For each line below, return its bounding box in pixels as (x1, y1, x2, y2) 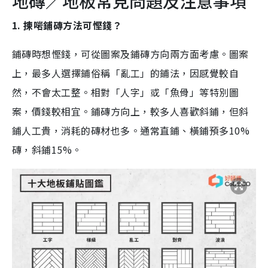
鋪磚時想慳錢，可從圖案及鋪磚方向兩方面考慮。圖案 (12, 47, 249, 62)
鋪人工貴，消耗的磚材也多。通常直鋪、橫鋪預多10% (12, 123, 250, 138)
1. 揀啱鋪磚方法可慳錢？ (12, 18, 123, 33)
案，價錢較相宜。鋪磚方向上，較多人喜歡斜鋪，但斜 (12, 104, 249, 119)
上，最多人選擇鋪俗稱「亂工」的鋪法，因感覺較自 (12, 66, 239, 81)
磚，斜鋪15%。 (12, 142, 85, 157)
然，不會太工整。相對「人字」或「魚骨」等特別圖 (12, 85, 239, 100)
